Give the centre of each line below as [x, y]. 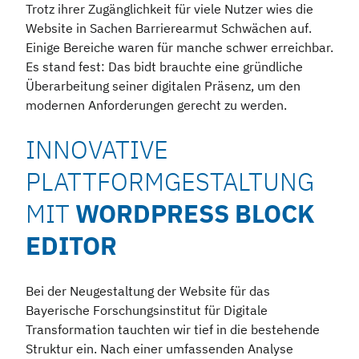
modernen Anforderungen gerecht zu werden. [156, 105]
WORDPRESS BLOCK [195, 213]
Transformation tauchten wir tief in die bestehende [173, 329]
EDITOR [71, 245]
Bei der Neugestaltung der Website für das [148, 290]
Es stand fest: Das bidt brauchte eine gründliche [164, 66]
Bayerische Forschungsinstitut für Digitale [147, 310]
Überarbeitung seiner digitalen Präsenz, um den [163, 85]
